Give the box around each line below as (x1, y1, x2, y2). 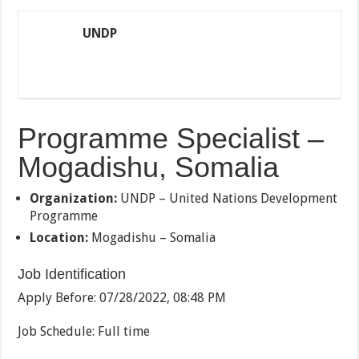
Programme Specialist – (18, 122, 325, 155)
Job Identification (18, 266, 127, 282)
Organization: (30, 191, 118, 206)
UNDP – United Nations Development (117, 191, 338, 206)
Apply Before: (18, 290, 100, 305)
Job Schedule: (18, 324, 99, 339)
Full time (98, 324, 151, 339)
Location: (30, 230, 89, 245)
